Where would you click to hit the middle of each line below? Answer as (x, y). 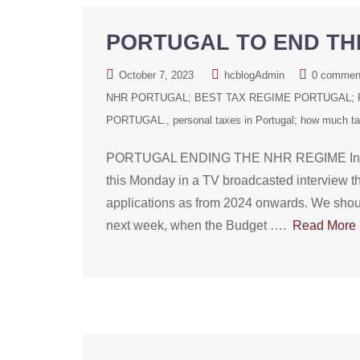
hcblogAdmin (254, 75)
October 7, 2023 (156, 75)
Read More (324, 225)
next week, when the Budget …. (199, 225)
